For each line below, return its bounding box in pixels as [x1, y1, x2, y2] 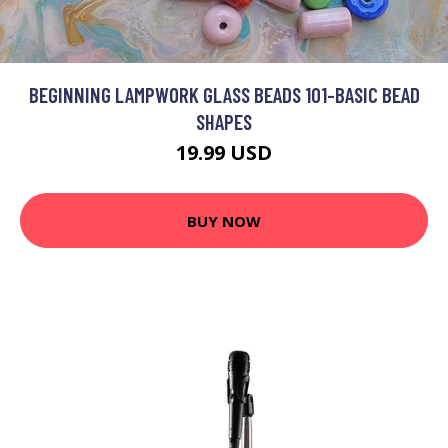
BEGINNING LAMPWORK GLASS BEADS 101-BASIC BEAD [28, 82, 420, 107]
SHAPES [196, 109, 252, 134]
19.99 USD [176, 139, 272, 166]
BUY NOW [187, 210, 261, 231]
